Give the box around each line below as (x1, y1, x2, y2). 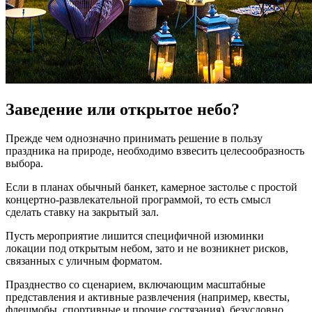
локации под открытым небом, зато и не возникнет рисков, (6, 242, 288, 255)
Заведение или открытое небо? (6, 100, 240, 118)
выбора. (6, 157, 43, 170)
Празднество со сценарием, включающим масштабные (6, 279, 265, 291)
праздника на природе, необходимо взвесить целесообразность (6, 145, 304, 157)
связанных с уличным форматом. (6, 255, 162, 267)
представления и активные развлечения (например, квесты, (6, 291, 290, 304)
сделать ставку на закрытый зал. (6, 206, 159, 219)
